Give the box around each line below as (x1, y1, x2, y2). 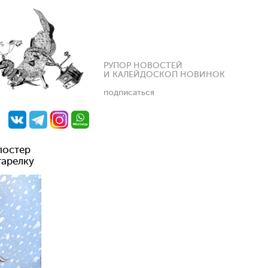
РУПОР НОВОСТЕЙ (103, 62, 182, 70)
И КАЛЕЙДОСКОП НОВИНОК (103, 71, 225, 79)
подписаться (103, 89, 154, 97)
